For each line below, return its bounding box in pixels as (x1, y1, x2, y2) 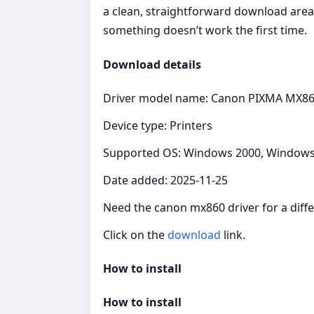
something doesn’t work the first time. (103, 22, 307, 39)
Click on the (103, 226, 168, 243)
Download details (103, 56, 201, 72)
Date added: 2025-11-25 (103, 172, 228, 188)
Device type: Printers (103, 117, 212, 133)
